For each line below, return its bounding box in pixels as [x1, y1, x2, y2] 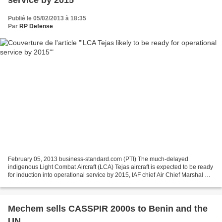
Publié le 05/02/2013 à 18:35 [8, 15, 86, 22]
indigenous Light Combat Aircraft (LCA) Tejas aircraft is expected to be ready [8, 163, 213, 170]
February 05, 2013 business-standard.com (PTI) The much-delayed [8, 155, 188, 163]
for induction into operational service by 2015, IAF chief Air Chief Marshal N [8, 171, 209, 178]
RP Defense [19, 23, 53, 30]
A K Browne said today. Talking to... [8, 179, 102, 186]
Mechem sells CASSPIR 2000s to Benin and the [8, 203, 208, 214]
